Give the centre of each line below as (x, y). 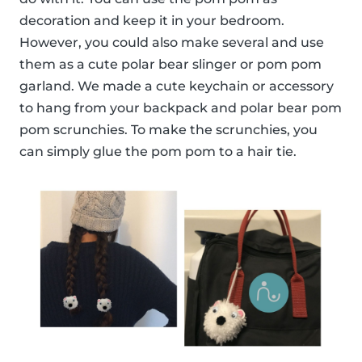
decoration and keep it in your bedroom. (152, 20)
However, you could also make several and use (172, 42)
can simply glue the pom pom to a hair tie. (158, 151)
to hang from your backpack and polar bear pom (181, 107)
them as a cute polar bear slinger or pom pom (170, 64)
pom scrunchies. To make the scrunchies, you (168, 129)
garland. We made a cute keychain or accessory (177, 86)
